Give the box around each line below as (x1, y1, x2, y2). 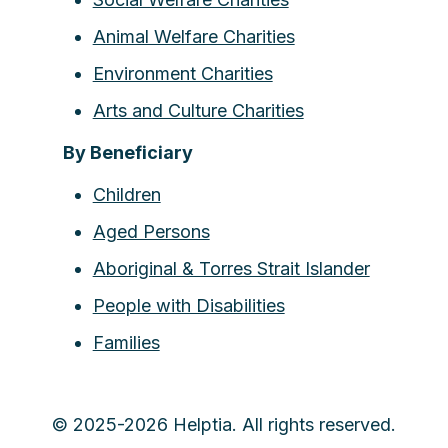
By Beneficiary (62, 142, 193, 163)
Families (92, 332, 160, 353)
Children (92, 184, 161, 205)
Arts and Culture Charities (92, 100, 304, 121)
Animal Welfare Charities (92, 26, 295, 47)
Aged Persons (92, 221, 210, 242)
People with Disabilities (92, 295, 285, 316)
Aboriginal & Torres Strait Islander (92, 258, 370, 279)
